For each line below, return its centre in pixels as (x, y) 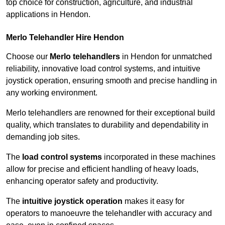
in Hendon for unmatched (166, 57)
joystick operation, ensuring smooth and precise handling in (111, 81)
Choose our (28, 57)
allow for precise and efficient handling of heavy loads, (102, 169)
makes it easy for (153, 201)
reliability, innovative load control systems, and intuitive (103, 69)
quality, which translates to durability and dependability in (107, 125)
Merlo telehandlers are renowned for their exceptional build (110, 113)
